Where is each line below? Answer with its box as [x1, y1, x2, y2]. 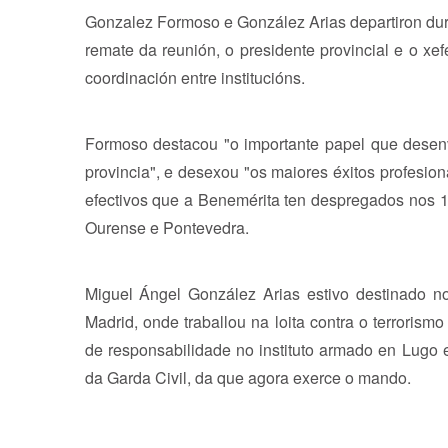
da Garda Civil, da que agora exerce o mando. [84, 365, 411, 389]
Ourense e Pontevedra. [84, 215, 249, 239]
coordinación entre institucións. [84, 65, 305, 89]
